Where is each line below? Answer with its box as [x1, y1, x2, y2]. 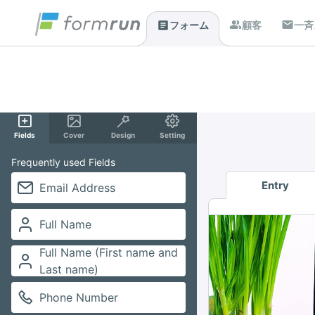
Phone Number [39, 290, 118, 304]
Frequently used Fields [11, 156, 115, 168]
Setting [160, 131, 185, 139]
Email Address [39, 181, 115, 195]
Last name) [39, 262, 98, 276]
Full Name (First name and [39, 245, 178, 259]
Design [111, 131, 135, 139]
